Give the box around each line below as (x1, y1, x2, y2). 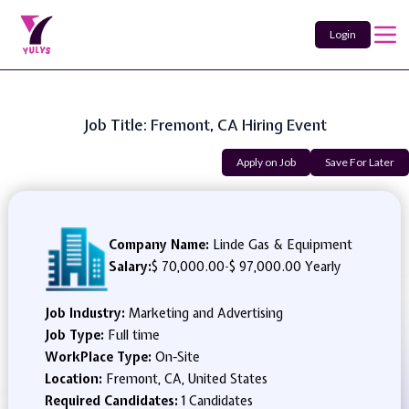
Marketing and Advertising (128, 305, 283, 321)
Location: (44, 371, 106, 387)
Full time (107, 327, 160, 343)
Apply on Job (236, 155, 296, 169)
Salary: (108, 258, 152, 275)
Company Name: (108, 236, 209, 253)
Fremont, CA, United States (105, 371, 267, 387)
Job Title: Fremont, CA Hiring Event (82, 114, 327, 135)
